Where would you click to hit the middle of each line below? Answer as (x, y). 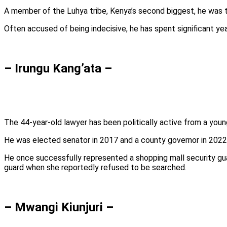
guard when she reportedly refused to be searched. (95, 168)
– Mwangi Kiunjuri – (59, 207)
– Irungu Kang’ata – (58, 69)
